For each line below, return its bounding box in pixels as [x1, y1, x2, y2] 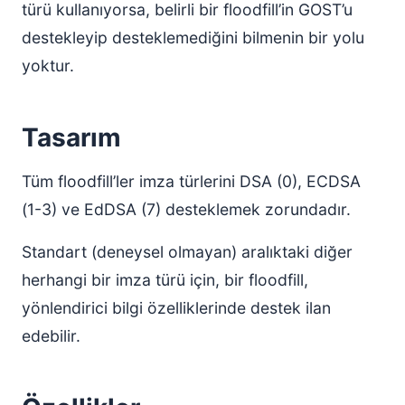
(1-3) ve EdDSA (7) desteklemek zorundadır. [22, 200, 351, 219]
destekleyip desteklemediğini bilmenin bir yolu [22, 28, 364, 47]
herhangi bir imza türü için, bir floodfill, [22, 270, 308, 289]
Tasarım [22, 122, 121, 153]
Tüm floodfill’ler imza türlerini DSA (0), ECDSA [22, 172, 361, 191]
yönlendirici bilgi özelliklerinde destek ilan [22, 298, 331, 317]
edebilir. [22, 326, 80, 345]
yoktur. [22, 56, 74, 75]
